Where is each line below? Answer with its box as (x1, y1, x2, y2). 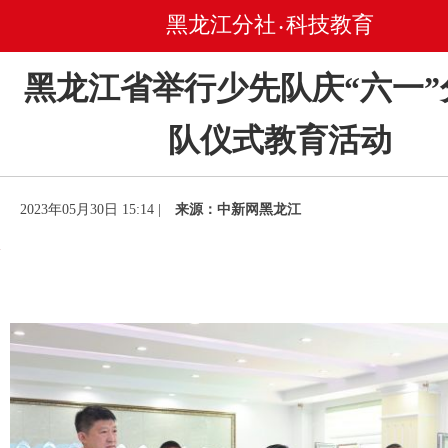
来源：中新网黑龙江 (175, 202, 301, 217)
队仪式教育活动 (168, 122, 392, 158)
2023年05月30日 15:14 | (20, 202, 165, 217)
